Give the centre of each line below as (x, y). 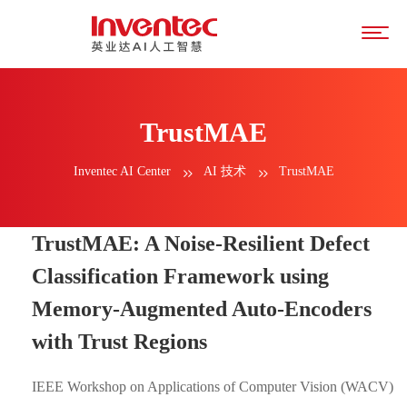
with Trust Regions (119, 342)
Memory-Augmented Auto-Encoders (202, 309)
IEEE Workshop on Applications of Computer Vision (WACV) (213, 387)
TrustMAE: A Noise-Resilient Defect (201, 243)
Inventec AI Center (122, 171)
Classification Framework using (180, 276)
